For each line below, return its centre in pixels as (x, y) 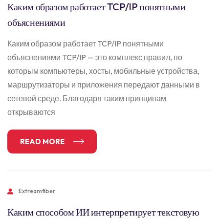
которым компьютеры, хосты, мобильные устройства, (103, 71)
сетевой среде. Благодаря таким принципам (87, 98)
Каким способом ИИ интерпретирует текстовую (103, 212)
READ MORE (43, 141)
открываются (31, 112)
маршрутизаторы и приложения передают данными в (104, 85)
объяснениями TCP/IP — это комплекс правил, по (95, 57)
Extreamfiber (37, 191)
